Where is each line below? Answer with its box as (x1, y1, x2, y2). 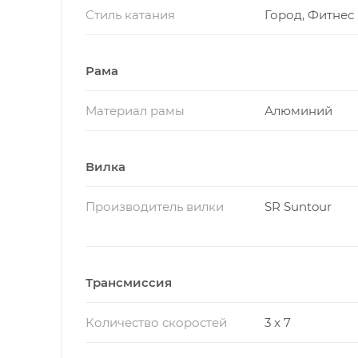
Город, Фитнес (264, 6, 354, 22)
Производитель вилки (86, 198, 224, 214)
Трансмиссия (86, 274, 172, 290)
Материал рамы (86, 102, 185, 118)
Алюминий (264, 102, 332, 118)
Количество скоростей (86, 314, 227, 330)
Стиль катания (86, 6, 175, 22)
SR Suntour (264, 198, 332, 214)
